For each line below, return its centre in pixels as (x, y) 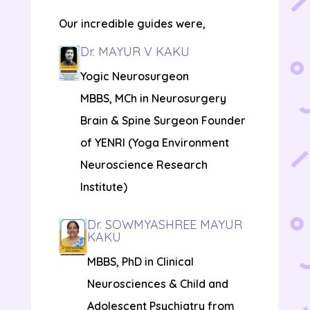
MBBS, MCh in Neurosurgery (154, 99)
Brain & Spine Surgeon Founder (163, 121)
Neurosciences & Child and (157, 284)
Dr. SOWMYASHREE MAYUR (164, 225)
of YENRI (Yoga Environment (155, 143)
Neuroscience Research (144, 165)
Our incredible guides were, (132, 24)
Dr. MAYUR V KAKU (135, 52)
